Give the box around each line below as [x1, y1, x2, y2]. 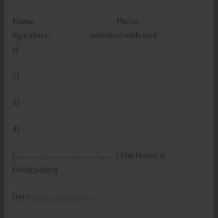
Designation [12, 164, 57, 174]
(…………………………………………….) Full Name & [12, 150, 165, 160]
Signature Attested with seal [12, 30, 157, 40]
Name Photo [12, 16, 172, 26]
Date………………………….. [12, 191, 92, 201]
